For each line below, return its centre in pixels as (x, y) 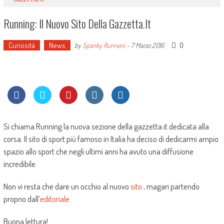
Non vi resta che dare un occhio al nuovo (67, 186)
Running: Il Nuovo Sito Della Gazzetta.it (77, 23)
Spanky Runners (103, 45)
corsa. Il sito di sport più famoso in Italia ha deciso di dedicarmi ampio (111, 139)
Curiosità (21, 45)
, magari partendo (170, 186)
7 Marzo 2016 (147, 45)
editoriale (54, 199)
